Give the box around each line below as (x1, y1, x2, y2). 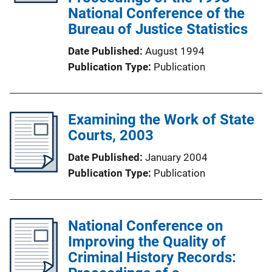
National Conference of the (68, 4, 245, 22)
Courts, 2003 (68, 126, 154, 144)
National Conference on (68, 217, 223, 234)
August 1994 (145, 44, 205, 57)
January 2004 (145, 151, 208, 163)
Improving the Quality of (68, 233, 226, 250)
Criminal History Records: (68, 248, 236, 266)
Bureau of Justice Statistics (68, 20, 248, 38)
